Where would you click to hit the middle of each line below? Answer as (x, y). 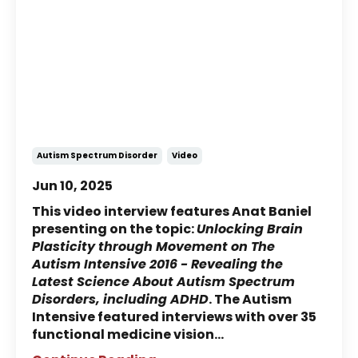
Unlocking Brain (250, 229)
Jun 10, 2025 (72, 186)
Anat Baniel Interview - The (155, 109)
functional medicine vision (123, 335)
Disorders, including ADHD (120, 300)
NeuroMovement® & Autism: (161, 89)
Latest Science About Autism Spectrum (163, 282)
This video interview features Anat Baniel (172, 212)
